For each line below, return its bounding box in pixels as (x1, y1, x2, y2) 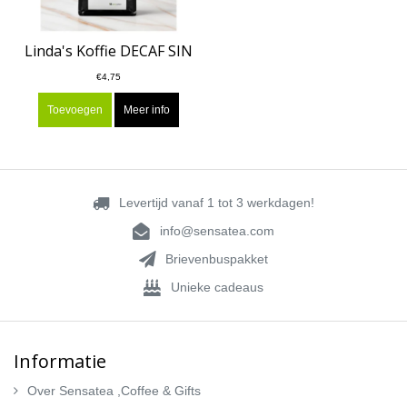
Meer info (124, 104, 170, 117)
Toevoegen (47, 104, 103, 117)
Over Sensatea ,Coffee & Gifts (27, 383, 201, 399)
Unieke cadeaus (170, 280, 263, 295)
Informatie (14, 349, 106, 374)
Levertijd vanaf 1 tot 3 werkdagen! (119, 195, 315, 211)
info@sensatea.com (159, 223, 274, 239)
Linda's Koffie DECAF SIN (25, 41, 193, 62)
